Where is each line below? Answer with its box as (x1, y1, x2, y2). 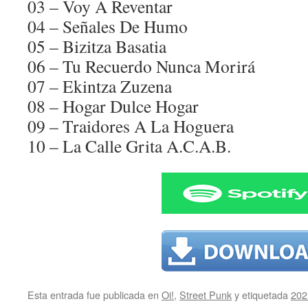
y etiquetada (232, 287, 291, 302)
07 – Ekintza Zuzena (27, 74, 172, 98)
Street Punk (179, 287, 232, 302)
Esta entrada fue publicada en (27, 287, 162, 302)
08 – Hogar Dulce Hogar (27, 94, 199, 118)
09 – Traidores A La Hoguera (27, 114, 234, 137)
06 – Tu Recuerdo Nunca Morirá (27, 54, 255, 78)
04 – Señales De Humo (27, 14, 188, 38)
